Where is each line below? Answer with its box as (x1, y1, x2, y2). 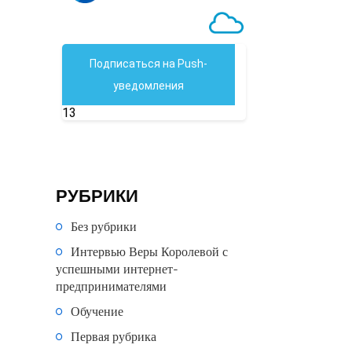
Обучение (71, 302, 123, 320)
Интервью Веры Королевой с (71, 243, 228, 260)
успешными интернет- (56, 260, 178, 277)
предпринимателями (56, 277, 167, 295)
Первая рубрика (71, 328, 156, 345)
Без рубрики (71, 218, 137, 235)
